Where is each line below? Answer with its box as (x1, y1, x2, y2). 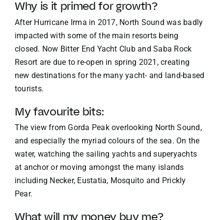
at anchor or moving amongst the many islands (15, 163, 184, 172)
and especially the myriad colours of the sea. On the (15, 136, 200, 146)
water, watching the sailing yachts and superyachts (15, 149, 197, 159)
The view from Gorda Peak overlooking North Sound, (15, 123, 202, 133)
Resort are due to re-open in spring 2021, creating (15, 57, 190, 67)
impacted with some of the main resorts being (15, 30, 179, 40)
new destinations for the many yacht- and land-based (15, 70, 205, 80)
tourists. (15, 83, 44, 93)
